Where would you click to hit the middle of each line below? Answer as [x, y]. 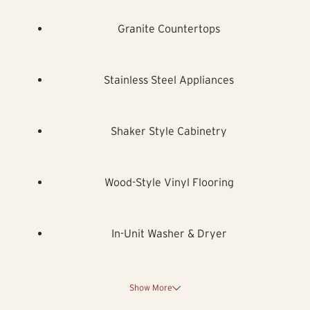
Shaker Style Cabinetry [169, 131]
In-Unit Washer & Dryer [169, 234]
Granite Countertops [169, 29]
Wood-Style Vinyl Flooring [169, 182]
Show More [151, 288]
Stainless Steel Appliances [169, 80]
